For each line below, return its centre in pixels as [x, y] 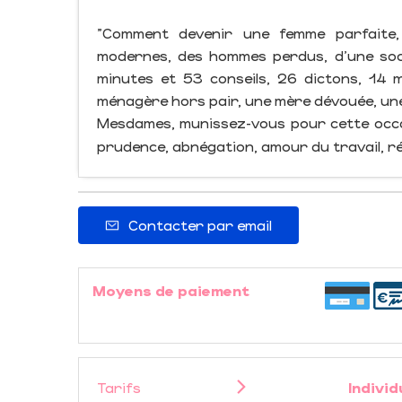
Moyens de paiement [171, 290]
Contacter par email [200, 225]
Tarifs [119, 387]
